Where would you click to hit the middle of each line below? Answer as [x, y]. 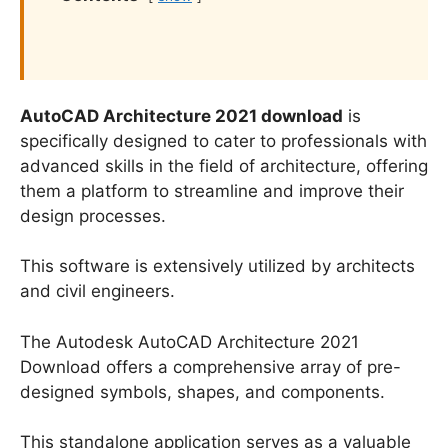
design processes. [93, 215]
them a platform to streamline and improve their [212, 190]
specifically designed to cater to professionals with [223, 140]
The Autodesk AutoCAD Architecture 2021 [189, 341]
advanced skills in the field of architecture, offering [224, 165]
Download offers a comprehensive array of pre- [210, 366]
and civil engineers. [97, 291]
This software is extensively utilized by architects [217, 266]
